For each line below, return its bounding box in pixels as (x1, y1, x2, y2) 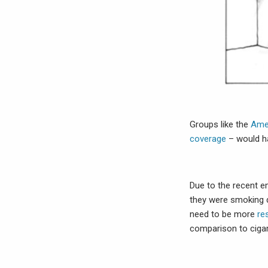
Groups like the (190, 119, 251, 130)
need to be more (190, 209, 257, 220)
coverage (190, 133, 226, 144)
